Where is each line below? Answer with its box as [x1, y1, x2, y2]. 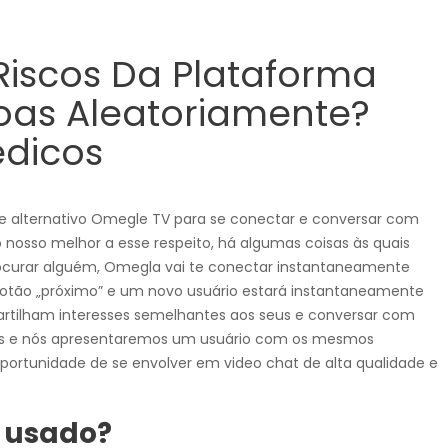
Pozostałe [282, 413, 378, 439]
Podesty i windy [255, 287, 406, 313]
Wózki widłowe [259, 128, 401, 154]
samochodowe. [276, 5, 385, 26]
